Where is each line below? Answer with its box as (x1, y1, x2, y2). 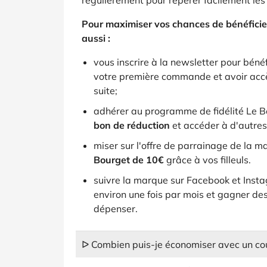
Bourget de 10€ (94, 154, 164, 166)
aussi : (82, 32, 110, 44)
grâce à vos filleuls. (164, 154, 251, 166)
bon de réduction (94, 119, 170, 131)
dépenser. (94, 203, 138, 215)
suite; (94, 85, 117, 97)
